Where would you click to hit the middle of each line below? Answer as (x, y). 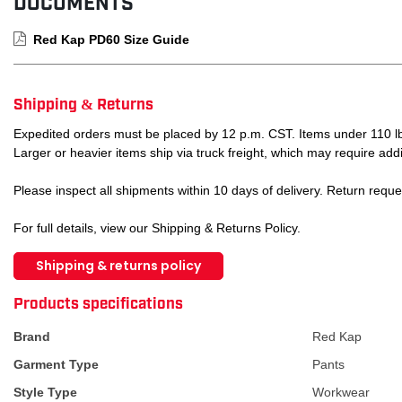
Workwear (341, 392)
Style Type (45, 392)
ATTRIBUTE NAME (69, 290)
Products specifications (98, 301)
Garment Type (56, 364)
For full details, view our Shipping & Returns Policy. (157, 227)
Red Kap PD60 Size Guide (111, 39)
